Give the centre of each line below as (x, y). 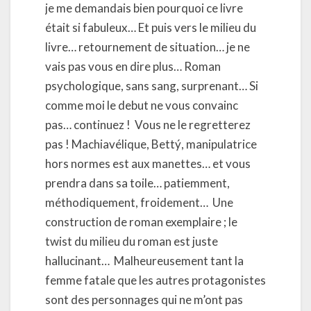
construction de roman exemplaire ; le (141, 222)
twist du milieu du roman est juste (132, 241)
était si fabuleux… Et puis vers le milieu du (151, 27)
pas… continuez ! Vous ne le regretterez (148, 125)
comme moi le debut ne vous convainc (142, 105)
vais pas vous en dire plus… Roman (133, 66)
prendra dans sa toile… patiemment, (137, 183)
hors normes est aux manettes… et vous (148, 163)
